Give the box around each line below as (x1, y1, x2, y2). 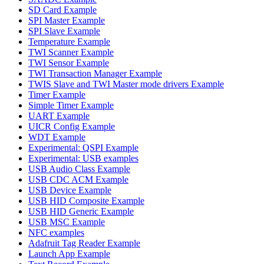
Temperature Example (28, 36, 110, 47)
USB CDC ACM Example (28, 174, 128, 184)
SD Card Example (28, 4, 97, 15)
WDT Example (28, 131, 85, 142)
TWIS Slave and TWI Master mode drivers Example (28, 78, 224, 89)
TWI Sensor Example (28, 57, 109, 68)
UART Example (28, 110, 90, 121)
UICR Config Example (28, 121, 115, 131)
